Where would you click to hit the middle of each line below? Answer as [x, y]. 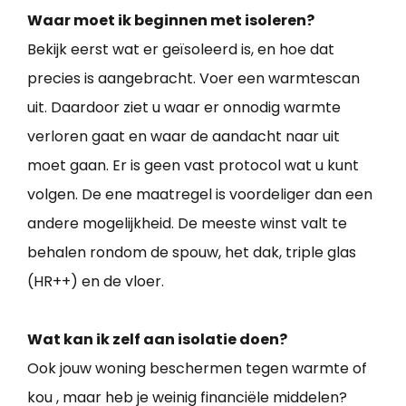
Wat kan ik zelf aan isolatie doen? [157, 339]
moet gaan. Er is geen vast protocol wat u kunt [193, 165]
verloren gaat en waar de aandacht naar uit [184, 136]
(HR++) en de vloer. [96, 281]
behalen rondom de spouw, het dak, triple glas [192, 252]
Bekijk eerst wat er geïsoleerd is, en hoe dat [181, 49]
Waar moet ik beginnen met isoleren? [171, 20]
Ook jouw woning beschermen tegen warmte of [197, 368]
